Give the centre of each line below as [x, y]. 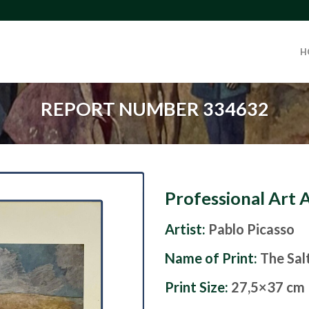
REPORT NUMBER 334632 [154, 109]
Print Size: [198, 287]
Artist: [185, 229]
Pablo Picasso [251, 229]
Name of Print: [212, 258]
